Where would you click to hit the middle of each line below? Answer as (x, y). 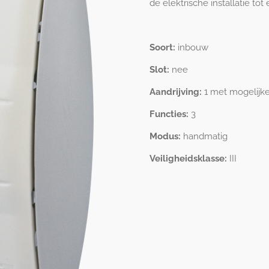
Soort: (162, 47)
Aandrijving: (176, 92)
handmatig (205, 136)
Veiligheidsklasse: (188, 159)
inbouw (193, 47)
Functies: (169, 114)
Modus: (165, 136)
